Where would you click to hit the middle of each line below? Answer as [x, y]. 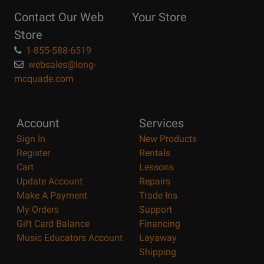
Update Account [49, 181]
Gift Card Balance [53, 224]
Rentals [155, 153]
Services [161, 123]
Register [33, 153]
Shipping [158, 252]
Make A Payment [52, 196]
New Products [168, 139]
